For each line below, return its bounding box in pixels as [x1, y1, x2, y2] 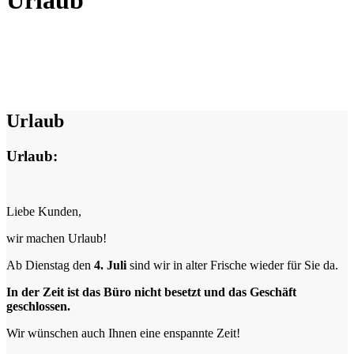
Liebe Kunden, [6, 204, 81, 218]
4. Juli [94, 258, 126, 272]
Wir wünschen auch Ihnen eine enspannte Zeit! [6, 326, 240, 340]
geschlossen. [6, 299, 70, 313]
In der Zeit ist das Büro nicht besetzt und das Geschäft [6, 284, 296, 299]
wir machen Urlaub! [6, 231, 107, 245]
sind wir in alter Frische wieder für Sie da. [126, 258, 338, 272]
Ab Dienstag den [6, 258, 94, 272]
